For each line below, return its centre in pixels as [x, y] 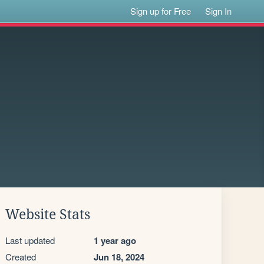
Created [21, 257]
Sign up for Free [161, 11]
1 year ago [115, 240]
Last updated [30, 240]
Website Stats [48, 214]
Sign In [219, 11]
